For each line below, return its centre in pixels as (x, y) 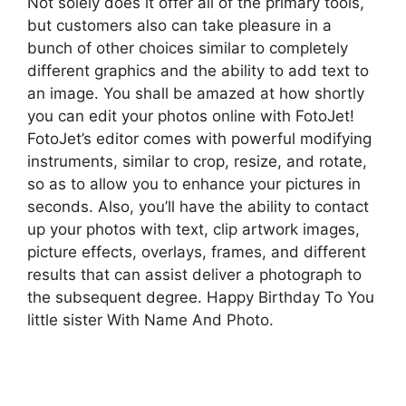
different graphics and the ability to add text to (198, 71)
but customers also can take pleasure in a (179, 25)
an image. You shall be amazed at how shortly (196, 93)
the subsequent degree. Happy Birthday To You (201, 297)
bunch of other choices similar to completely (188, 48)
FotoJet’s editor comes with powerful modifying (199, 139)
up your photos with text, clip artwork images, (193, 229)
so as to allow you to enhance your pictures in (194, 184)
